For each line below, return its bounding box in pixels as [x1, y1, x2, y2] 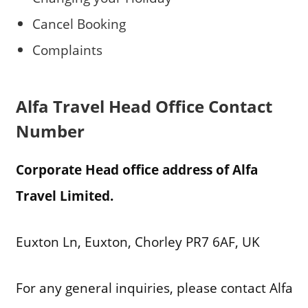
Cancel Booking [32, 14, 126, 33]
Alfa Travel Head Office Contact [15, 95, 272, 118]
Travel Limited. [15, 186, 113, 206]
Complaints [32, 40, 102, 59]
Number [15, 120, 85, 143]
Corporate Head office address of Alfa [15, 160, 258, 179]
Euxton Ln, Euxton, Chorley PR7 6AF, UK [15, 232, 260, 252]
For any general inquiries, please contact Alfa [15, 278, 293, 297]
